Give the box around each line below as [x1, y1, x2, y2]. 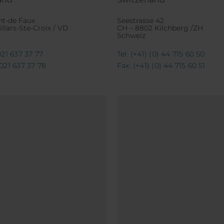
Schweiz [116, 31, 145, 40]
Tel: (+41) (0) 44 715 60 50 [116, 49, 205, 59]
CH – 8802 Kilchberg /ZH [116, 23, 203, 33]
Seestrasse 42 [116, 16, 164, 25]
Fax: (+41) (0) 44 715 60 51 [116, 61, 205, 70]
